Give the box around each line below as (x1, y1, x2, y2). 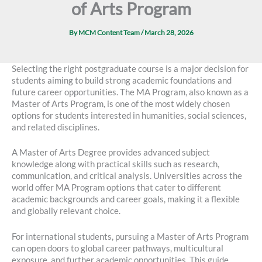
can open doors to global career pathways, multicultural (12, 243, 223, 253)
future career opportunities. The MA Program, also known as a (12, 87, 249, 97)
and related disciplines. (12, 122, 99, 132)
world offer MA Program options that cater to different (12, 182, 221, 193)
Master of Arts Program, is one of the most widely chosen (12, 98, 230, 109)
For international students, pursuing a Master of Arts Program (12, 231, 249, 242)
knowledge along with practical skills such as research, (12, 159, 219, 170)
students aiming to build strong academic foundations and (12, 75, 232, 85)
